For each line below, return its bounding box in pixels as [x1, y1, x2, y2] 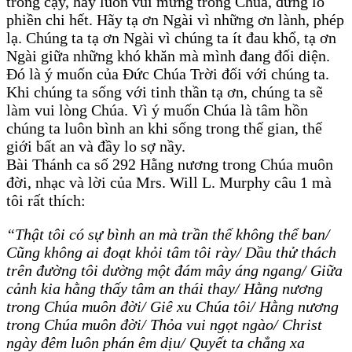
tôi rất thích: [6, 192, 86, 210]
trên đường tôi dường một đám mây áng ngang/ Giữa [6, 262, 343, 280]
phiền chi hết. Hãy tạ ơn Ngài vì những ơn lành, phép [6, 11, 344, 29]
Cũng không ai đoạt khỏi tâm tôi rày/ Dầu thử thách [6, 244, 336, 262]
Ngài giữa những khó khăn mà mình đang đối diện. [6, 47, 330, 65]
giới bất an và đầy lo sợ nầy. [6, 137, 185, 156]
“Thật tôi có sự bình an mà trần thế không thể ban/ [6, 225, 330, 244]
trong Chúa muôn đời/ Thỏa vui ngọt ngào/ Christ [6, 316, 322, 334]
